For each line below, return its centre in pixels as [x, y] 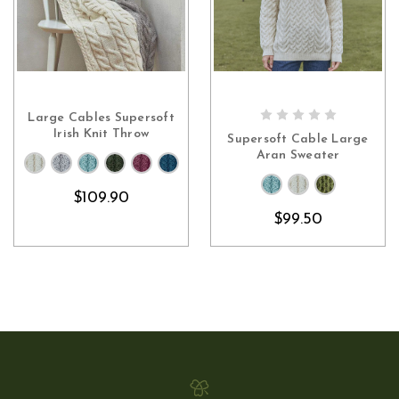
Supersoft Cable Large [298, 140]
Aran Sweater [298, 156]
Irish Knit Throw [101, 134]
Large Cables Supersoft [101, 118]
